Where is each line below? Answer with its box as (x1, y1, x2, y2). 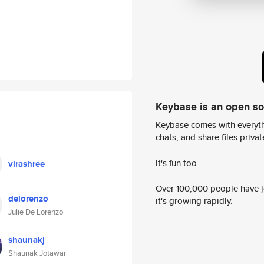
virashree (8, 157, 45, 170)
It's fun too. (156, 156, 199, 169)
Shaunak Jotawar (8, 247, 66, 259)
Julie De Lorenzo (8, 206, 63, 217)
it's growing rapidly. (156, 194, 233, 207)
